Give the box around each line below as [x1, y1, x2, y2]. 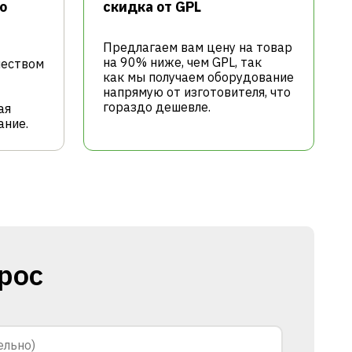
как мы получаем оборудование [103, 68, 294, 85]
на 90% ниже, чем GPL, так [103, 53, 262, 70]
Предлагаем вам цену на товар [103, 38, 292, 55]
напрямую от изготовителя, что [103, 83, 291, 100]
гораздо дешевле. [103, 98, 211, 115]
